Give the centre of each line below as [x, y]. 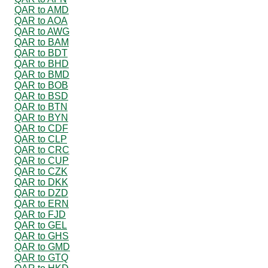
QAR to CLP [41, 139]
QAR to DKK [41, 182]
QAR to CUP [42, 160]
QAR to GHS [42, 236]
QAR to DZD [41, 193]
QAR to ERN [42, 203]
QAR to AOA [41, 20]
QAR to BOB [41, 85]
